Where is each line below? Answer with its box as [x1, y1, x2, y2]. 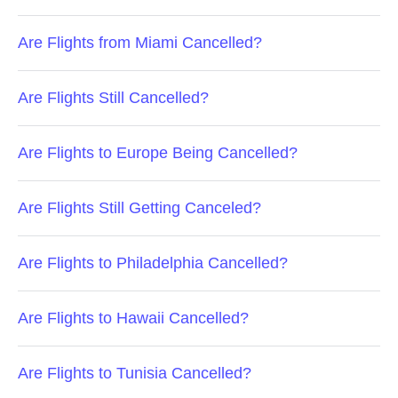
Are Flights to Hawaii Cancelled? [18, 309, 249, 327]
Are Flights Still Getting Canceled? [18, 199, 261, 217]
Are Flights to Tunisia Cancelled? [18, 364, 251, 382]
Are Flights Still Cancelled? [18, 89, 209, 107]
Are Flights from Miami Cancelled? [18, 34, 262, 52]
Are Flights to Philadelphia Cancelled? [18, 254, 288, 272]
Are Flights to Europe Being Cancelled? [18, 144, 298, 162]
